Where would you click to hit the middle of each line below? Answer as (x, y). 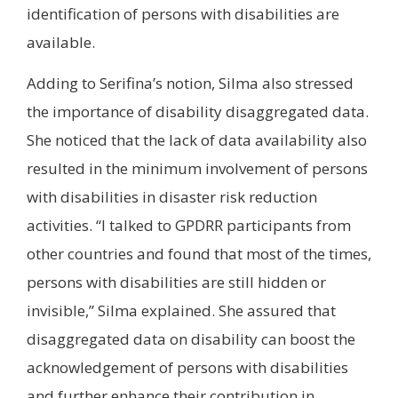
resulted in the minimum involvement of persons (197, 169)
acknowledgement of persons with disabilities (187, 368)
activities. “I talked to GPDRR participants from (189, 226)
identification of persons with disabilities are (183, 13)
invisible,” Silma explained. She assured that (181, 311)
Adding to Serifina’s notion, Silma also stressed (190, 84)
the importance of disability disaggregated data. (198, 112)
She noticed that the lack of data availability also (197, 140)
